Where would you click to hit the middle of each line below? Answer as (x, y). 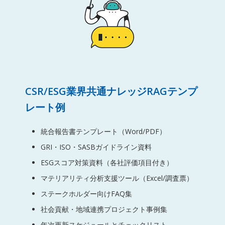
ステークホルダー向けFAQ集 (86, 194)
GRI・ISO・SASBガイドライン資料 (96, 147)
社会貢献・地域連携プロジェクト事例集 (104, 209)
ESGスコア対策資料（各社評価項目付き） (107, 163)
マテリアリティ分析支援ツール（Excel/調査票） (117, 178)
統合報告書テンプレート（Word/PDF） (103, 132)
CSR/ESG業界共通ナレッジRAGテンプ (111, 91)
